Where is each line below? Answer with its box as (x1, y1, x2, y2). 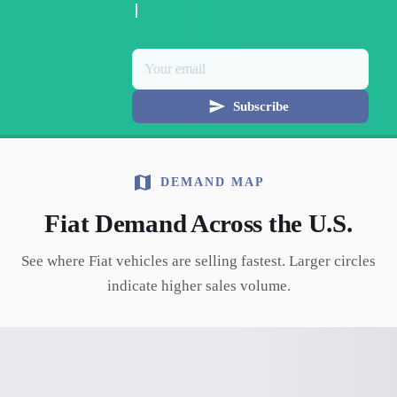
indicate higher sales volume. (106, 277, 291, 294)
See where (21, 253, 89, 269)
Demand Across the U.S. (89, 209, 353, 237)
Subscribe (232, 98, 289, 113)
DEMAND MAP (160, 175, 266, 189)
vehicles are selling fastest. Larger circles (113, 253, 376, 269)
